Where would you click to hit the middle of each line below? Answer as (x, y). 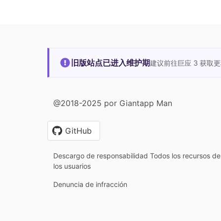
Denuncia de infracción (90, 184)
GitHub (78, 130)
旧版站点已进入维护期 (110, 62)
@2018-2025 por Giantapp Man (113, 103)
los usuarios (72, 166)
